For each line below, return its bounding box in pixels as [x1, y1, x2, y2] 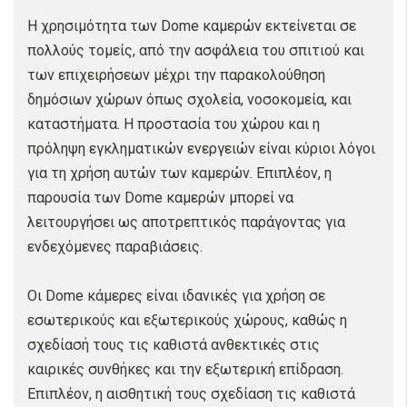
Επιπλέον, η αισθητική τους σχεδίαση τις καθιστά [27, 385, 355, 402]
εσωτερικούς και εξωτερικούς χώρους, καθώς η [27, 312, 347, 329]
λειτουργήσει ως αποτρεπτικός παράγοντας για [27, 213, 345, 231]
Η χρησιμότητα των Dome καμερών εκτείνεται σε [27, 17, 356, 35]
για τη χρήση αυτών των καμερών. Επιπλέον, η [27, 164, 332, 182]
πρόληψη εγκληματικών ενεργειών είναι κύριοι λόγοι [27, 140, 375, 157]
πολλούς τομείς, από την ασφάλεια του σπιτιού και [27, 42, 364, 59]
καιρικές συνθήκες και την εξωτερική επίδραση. [27, 361, 343, 378]
